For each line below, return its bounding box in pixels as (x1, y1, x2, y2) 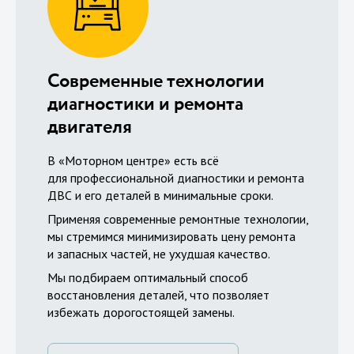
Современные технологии (47, 66, 265, 96)
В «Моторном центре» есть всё (47, 152, 219, 168)
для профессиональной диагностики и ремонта (47, 169, 304, 186)
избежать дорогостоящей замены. (47, 303, 235, 320)
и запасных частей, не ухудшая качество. (47, 245, 270, 262)
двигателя (47, 112, 132, 141)
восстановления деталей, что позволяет (47, 286, 269, 303)
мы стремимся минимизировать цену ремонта (47, 228, 296, 244)
